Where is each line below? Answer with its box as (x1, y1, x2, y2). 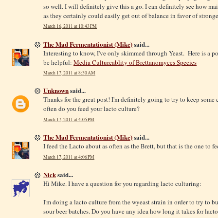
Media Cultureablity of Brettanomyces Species (73, 57, 197, 67)
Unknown (43, 86, 69, 95)
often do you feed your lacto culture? (43, 104, 140, 113)
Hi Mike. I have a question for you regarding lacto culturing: (43, 179, 201, 188)
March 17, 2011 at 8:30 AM (43, 70, 95, 76)
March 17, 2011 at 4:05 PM (43, 116, 94, 123)
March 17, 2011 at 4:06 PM (43, 153, 94, 160)
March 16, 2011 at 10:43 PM (43, 23, 97, 30)
